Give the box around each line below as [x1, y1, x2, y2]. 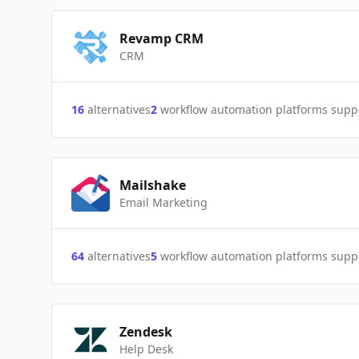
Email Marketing [119, 195, 208, 210]
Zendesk [119, 323, 172, 341]
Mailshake [119, 176, 186, 194]
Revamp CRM [119, 30, 204, 47]
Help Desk [119, 341, 173, 357]
